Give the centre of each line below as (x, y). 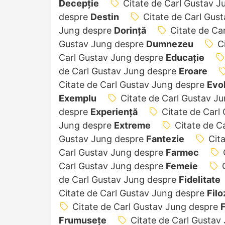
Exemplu (78, 98)
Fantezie (165, 139)
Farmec (182, 152)
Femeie (182, 166)
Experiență (114, 111)
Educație (185, 57)
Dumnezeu (170, 44)
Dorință (130, 30)
